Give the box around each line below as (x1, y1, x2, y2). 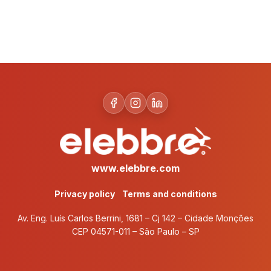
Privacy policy (54, 189, 115, 200)
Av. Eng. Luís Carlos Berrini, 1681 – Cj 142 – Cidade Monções (18, 213, 253, 224)
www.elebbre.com (91, 162, 180, 175)
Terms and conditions (122, 189, 217, 200)
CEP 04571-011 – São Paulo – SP (71, 226, 200, 237)
